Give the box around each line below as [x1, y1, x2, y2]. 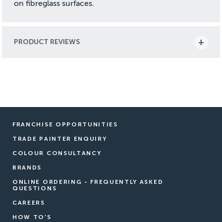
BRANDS [12, 164, 42, 171]
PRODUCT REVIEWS [14, 37, 80, 46]
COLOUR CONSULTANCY [12, 149, 102, 157]
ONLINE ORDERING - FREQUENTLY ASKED [12, 178, 164, 185]
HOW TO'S [12, 213, 52, 221]
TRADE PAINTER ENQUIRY [12, 135, 107, 142]
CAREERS [12, 199, 45, 206]
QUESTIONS [12, 184, 57, 192]
